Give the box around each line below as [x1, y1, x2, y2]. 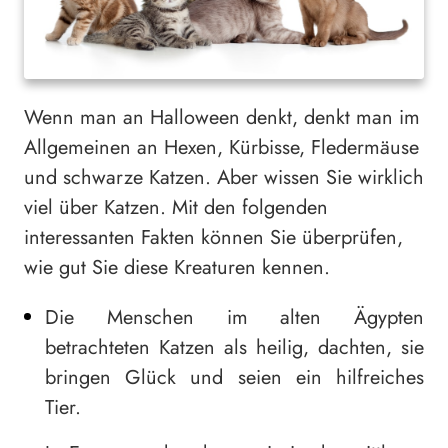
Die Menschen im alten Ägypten [45, 303, 424, 333]
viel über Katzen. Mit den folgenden [24, 193, 328, 223]
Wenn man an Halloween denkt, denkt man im [24, 103, 420, 133]
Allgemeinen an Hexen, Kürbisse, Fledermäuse [24, 133, 419, 163]
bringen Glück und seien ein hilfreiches [45, 363, 424, 393]
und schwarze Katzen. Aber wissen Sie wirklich [24, 163, 424, 193]
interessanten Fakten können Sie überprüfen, [24, 223, 403, 253]
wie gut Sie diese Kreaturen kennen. [24, 253, 330, 283]
